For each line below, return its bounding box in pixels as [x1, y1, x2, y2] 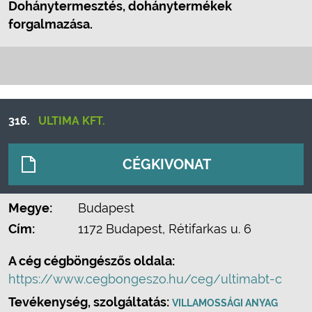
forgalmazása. [8, 17, 93, 31]
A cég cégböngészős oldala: [8, 253, 175, 268]
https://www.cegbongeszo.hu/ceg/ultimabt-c [8, 272, 282, 286]
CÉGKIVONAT [123, 156, 211, 173]
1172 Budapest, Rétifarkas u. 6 [78, 221, 251, 236]
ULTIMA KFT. [38, 114, 105, 127]
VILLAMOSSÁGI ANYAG [172, 297, 278, 309]
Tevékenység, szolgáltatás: [8, 295, 172, 309]
